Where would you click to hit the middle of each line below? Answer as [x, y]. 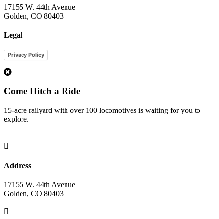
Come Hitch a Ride [42, 91]
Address [18, 166]
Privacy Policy [26, 55]
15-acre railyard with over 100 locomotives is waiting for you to [102, 110]
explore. [17, 119]
